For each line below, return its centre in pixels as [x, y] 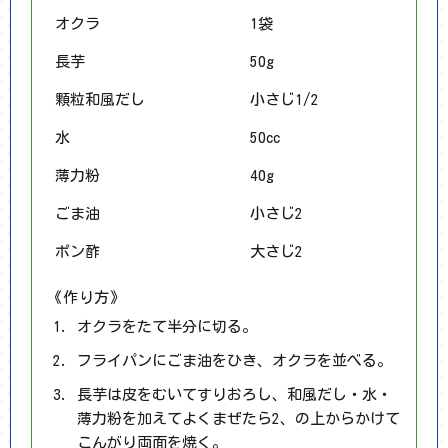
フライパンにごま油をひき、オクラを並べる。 [234, 360]
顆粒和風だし [99, 99]
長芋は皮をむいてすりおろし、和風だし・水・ [234, 394]
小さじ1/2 [284, 99]
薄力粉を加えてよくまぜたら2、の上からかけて [238, 418]
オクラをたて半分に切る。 [167, 326]
